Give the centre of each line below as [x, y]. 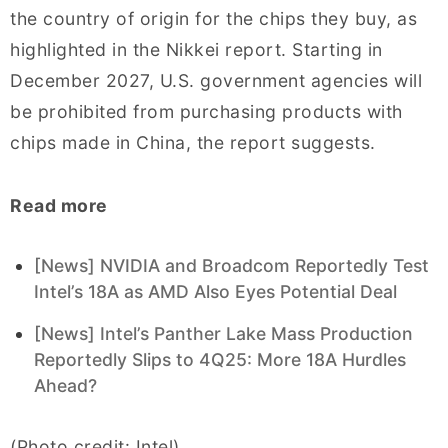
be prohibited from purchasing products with [206, 112]
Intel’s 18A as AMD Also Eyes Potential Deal [215, 292]
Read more [59, 206]
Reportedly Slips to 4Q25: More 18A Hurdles [220, 360]
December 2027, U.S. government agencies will [216, 81]
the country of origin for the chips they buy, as [213, 19]
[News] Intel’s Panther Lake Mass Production [223, 334]
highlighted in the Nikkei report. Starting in [196, 50]
